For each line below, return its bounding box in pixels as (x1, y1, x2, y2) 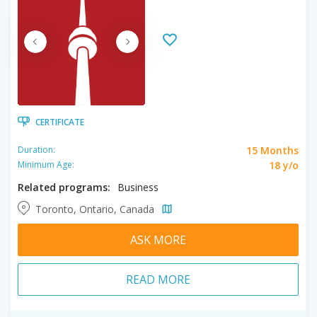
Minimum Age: (18, 158, 74, 171)
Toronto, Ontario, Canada (35, 202, 157, 216)
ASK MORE (130, 231, 186, 248)
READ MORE (126, 271, 190, 287)
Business (117, 180, 158, 194)
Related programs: (18, 180, 110, 194)
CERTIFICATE (35, 115, 84, 128)
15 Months (246, 143, 299, 157)
